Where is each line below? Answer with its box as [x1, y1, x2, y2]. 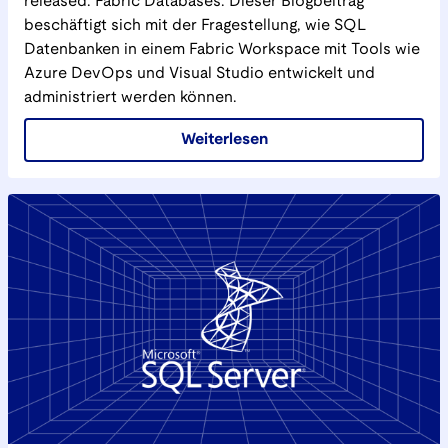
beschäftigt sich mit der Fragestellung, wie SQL [24, 18, 366, 33]
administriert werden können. [24, 90, 237, 105]
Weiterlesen [180, 132, 268, 147]
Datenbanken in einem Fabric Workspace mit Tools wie [24, 42, 420, 57]
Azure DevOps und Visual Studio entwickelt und [24, 66, 375, 81]
